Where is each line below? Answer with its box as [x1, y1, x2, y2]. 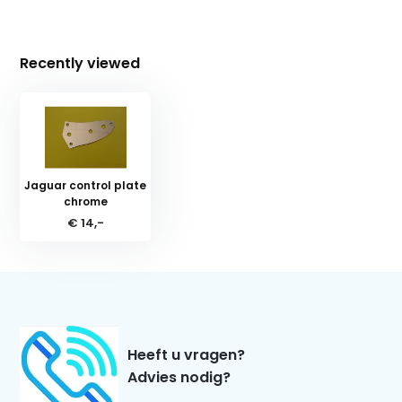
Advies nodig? [127, 366, 232, 388]
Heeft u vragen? [127, 344, 246, 365]
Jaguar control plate [24, 177, 147, 193]
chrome [63, 193, 108, 209]
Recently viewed [20, 52, 141, 74]
